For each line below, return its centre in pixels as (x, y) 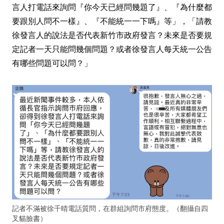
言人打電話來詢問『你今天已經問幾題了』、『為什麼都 (112, 7)
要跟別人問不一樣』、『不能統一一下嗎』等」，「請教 (112, 21)
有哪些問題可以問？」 (52, 63)
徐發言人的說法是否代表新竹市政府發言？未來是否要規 (112, 35)
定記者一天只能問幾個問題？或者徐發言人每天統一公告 (112, 49)
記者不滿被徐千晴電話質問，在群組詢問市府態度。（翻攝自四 (110, 208)
